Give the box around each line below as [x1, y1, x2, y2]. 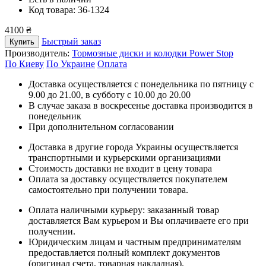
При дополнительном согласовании [28, 122, 174, 132]
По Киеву [5, 59, 44, 69]
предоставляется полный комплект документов [28, 248, 220, 258]
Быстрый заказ [42, 36, 101, 47]
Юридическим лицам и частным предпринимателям [28, 237, 241, 248]
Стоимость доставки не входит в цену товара [28, 163, 212, 174]
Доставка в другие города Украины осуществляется [28, 142, 238, 153]
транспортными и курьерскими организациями [28, 153, 221, 163]
